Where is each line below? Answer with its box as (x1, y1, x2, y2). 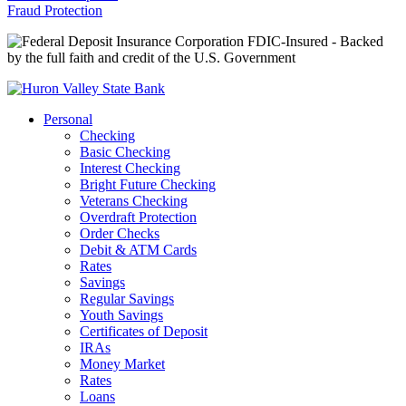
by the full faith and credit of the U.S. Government (7, 50, 295, 65)
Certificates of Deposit (80, 324, 208, 339)
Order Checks (80, 226, 159, 241)
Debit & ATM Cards (80, 242, 197, 257)
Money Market (80, 356, 165, 372)
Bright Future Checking (80, 177, 216, 192)
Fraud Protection (7, 3, 102, 18)
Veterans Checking (80, 193, 188, 208)
